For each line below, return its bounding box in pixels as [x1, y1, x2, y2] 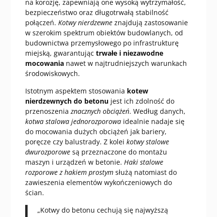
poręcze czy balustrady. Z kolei [25, 137, 126, 147]
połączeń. [25, 18, 58, 28]
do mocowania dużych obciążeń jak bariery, [25, 127, 167, 137]
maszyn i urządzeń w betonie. [25, 157, 124, 167]
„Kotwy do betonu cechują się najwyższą [37, 205, 168, 215]
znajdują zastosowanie [112, 18, 188, 28]
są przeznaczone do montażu [70, 147, 167, 157]
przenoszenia [25, 107, 71, 116]
